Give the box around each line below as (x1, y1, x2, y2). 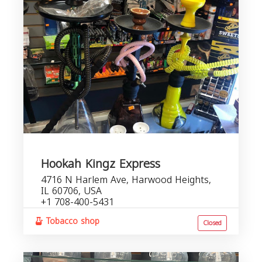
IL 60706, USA (41, 182, 102, 200)
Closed (203, 217, 222, 229)
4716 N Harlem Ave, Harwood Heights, (41, 171, 211, 189)
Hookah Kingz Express (41, 153, 160, 175)
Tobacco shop (43, 213, 99, 229)
